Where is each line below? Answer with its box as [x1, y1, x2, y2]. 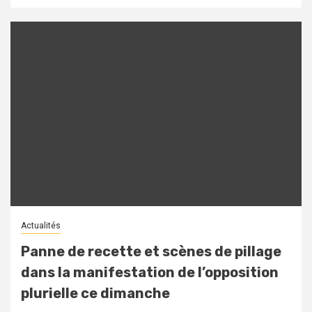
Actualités [21, 221, 61, 231]
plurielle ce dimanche [21, 285, 170, 302]
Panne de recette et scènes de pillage [21, 243, 281, 260]
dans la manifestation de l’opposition [21, 264, 279, 281]
